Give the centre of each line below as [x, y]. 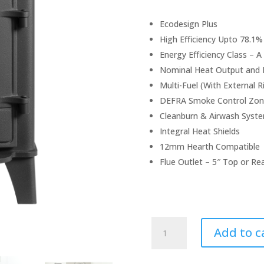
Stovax [165, 223]
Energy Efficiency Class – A [211, 55]
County [165, 236]
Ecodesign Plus [189, 24]
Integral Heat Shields [200, 131]
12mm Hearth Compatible [210, 147]
